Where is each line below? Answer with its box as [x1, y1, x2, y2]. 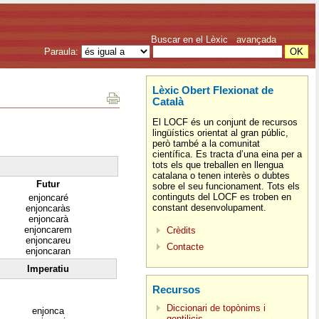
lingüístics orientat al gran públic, [152, 127, 288, 139]
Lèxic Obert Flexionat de [152, 85, 273, 96]
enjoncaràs [26, 202, 70, 214]
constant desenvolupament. [152, 202, 266, 214]
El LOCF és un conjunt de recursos [152, 117, 298, 128]
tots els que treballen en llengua [152, 159, 283, 171]
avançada [236, 34, 276, 45]
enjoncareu [26, 234, 70, 246]
